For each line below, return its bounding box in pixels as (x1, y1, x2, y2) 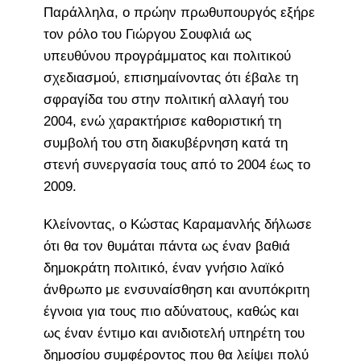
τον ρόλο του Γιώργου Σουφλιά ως (43, 26, 251, 42)
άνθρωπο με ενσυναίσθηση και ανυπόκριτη (43, 281, 309, 297)
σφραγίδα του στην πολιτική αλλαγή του (43, 91, 288, 107)
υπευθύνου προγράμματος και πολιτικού (43, 48, 291, 64)
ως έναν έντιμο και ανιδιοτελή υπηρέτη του (43, 325, 305, 341)
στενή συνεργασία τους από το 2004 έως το (43, 156, 310, 172)
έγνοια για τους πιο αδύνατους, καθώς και (43, 303, 299, 319)
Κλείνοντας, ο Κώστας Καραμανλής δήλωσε (43, 216, 312, 232)
